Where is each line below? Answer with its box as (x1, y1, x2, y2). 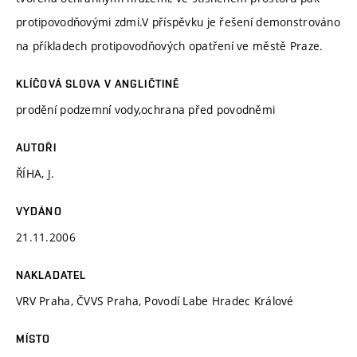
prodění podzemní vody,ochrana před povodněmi (16, 101, 276, 117)
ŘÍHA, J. (16, 165, 55, 181)
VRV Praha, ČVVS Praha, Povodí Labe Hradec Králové (16, 292, 294, 308)
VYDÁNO (16, 204, 62, 218)
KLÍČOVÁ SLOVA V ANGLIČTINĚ (16, 76, 180, 90)
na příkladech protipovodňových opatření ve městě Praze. (16, 37, 324, 53)
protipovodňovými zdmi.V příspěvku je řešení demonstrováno (16, 14, 340, 29)
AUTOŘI (16, 140, 57, 154)
